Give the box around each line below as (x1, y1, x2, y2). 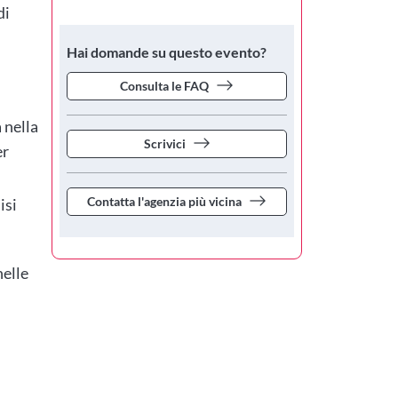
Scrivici (143, 136, 186, 152)
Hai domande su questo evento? (67, 44, 267, 61)
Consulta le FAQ (120, 78, 209, 94)
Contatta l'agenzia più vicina (87, 194, 242, 210)
